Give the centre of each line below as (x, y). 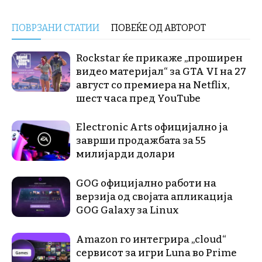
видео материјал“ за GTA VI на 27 (161, 71)
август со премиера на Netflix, (153, 85)
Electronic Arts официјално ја (152, 127)
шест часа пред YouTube (138, 98)
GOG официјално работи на (146, 183)
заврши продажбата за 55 (141, 140)
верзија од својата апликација (154, 196)
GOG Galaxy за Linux (127, 210)
